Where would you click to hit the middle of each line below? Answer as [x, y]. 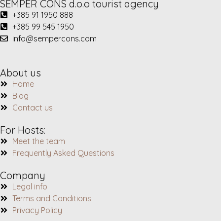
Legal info [30, 186]
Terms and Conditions [52, 198]
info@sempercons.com [55, 38]
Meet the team [39, 141]
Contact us [33, 108]
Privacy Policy [37, 210]
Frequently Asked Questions [63, 153]
